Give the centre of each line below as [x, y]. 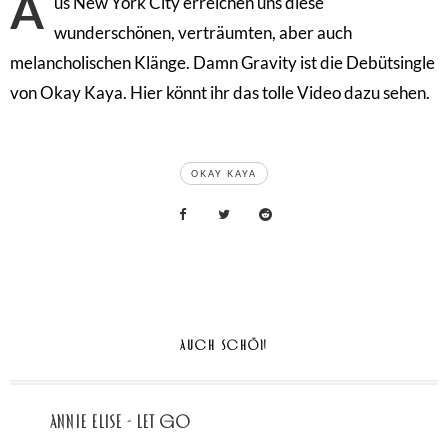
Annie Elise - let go [120, 422]
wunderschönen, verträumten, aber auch [203, 32]
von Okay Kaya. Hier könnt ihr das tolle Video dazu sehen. [220, 92]
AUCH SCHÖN [224, 345]
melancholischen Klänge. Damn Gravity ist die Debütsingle [222, 62]
